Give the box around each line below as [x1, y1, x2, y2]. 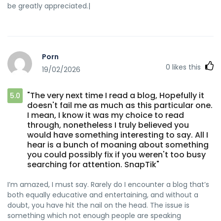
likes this [170, 62, 203, 72]
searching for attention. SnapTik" [27, 158, 159, 170]
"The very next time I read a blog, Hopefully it [27, 89, 204, 101]
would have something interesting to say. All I [27, 129, 208, 141]
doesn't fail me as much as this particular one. [27, 99, 213, 111]
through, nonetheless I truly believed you [27, 119, 189, 131]
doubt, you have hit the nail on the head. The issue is [7, 200, 189, 210]
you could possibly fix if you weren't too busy [27, 148, 206, 160]
